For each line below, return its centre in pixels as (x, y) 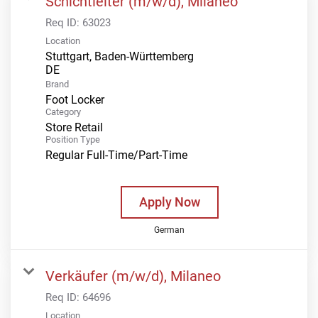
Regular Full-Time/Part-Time (116, 155)
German (169, 230)
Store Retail (74, 127)
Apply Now (169, 202)
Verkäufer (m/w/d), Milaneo (133, 276)
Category (63, 111)
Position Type (73, 139)
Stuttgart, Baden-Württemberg (120, 56)
